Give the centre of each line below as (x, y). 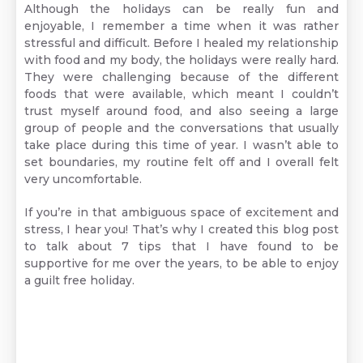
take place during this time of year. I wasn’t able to (181, 145)
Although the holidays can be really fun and (181, 9)
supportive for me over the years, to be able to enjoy (181, 264)
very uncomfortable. (83, 179)
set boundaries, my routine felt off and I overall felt (181, 162)
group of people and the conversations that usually (181, 128)
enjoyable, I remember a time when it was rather (181, 26)
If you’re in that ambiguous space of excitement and (181, 213)
